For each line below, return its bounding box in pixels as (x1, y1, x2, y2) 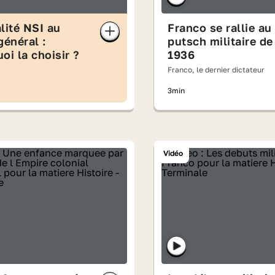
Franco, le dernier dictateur (168, 65, 265, 75)
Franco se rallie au (168, 21, 272, 35)
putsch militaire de (168, 34, 273, 48)
